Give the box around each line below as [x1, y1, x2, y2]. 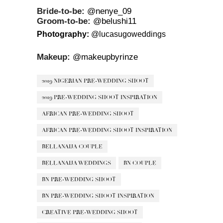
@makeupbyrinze [73, 52, 138, 62]
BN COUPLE [123, 159, 156, 166]
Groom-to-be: [37, 16, 91, 26]
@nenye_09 [87, 6, 131, 16]
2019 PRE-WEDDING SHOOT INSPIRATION [42, 94, 157, 101]
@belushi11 [93, 16, 136, 26]
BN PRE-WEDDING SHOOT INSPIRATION [42, 192, 154, 199]
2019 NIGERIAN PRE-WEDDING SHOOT [42, 77, 149, 84]
